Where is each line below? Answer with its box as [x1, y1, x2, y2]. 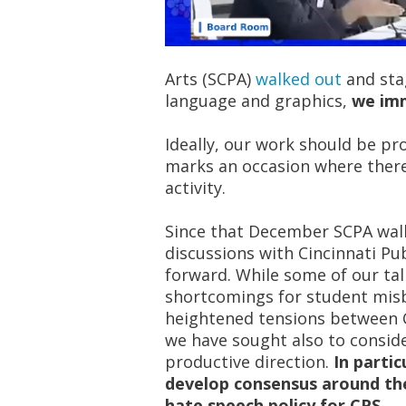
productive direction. [165, 351, 333, 372]
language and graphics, [165, 90, 352, 111]
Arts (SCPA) [165, 68, 256, 90]
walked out [256, 68, 342, 90]
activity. [165, 177, 226, 198]
